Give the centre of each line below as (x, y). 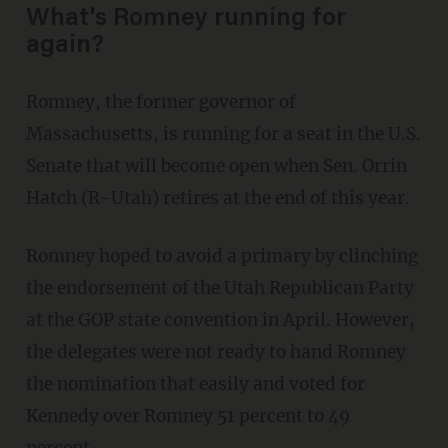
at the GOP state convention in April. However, (220, 320)
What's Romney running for (185, 20)
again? (64, 47)
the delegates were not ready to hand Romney (215, 352)
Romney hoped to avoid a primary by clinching (221, 256)
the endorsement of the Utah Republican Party (219, 288)
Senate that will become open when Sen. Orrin (216, 166)
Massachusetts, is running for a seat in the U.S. (223, 134)
